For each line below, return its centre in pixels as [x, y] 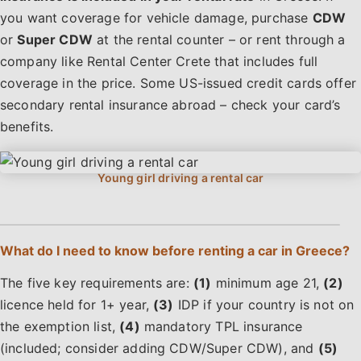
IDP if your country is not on [264, 305]
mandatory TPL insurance [221, 327]
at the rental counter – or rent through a [219, 40]
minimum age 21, [268, 283]
